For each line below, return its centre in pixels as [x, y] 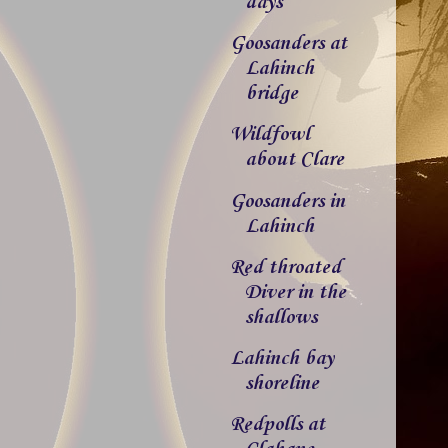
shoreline [281, 383]
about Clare [294, 160]
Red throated [285, 267]
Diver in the [295, 292]
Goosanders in [287, 201]
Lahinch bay [281, 358]
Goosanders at [288, 44]
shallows [280, 317]
